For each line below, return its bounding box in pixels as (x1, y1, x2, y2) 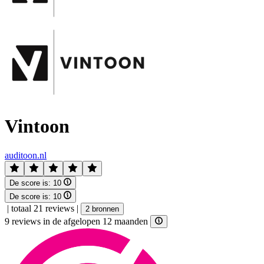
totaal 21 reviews (11, 203, 74, 213)
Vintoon (5, 115, 70, 137)
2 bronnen (85, 204, 119, 213)
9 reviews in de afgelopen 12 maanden (5, 216, 150, 226)
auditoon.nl (5, 150, 47, 160)
